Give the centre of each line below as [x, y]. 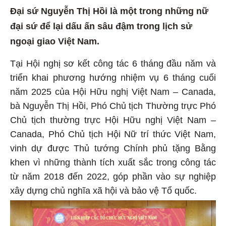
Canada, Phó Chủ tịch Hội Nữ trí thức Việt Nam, [113, 133]
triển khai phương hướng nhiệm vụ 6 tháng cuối [113, 76]
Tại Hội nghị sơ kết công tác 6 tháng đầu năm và [113, 62]
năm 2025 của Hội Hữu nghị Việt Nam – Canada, [113, 91]
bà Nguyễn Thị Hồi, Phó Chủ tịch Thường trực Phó [113, 105]
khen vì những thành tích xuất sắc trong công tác [113, 161]
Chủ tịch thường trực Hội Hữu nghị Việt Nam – [113, 119]
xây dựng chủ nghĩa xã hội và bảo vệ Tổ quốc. [103, 189]
